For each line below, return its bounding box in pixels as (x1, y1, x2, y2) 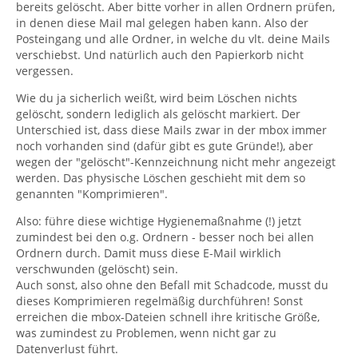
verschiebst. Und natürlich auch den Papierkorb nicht (16, 47, 304, 62)
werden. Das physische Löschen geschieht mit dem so (16, 170, 305, 185)
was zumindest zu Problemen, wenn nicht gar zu (16, 325, 276, 340)
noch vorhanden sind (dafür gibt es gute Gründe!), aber (16, 138, 313, 153)
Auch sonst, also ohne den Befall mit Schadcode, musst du (16, 277, 328, 292)
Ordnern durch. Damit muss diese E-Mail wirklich (16, 245, 281, 261)
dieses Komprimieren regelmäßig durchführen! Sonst (16, 293, 303, 308)
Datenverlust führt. (16, 341, 118, 356)
